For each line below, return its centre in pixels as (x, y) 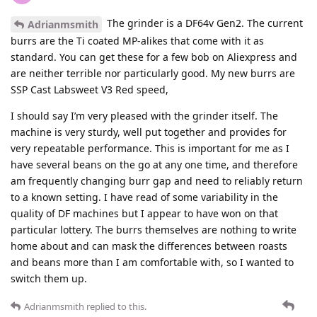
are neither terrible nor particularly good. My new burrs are (153, 73)
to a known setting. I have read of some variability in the (144, 197)
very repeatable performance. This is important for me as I (150, 148)
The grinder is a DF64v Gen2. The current (203, 23)
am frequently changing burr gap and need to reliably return (157, 180)
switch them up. (49, 278)
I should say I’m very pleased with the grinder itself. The (144, 115)
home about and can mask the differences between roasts (149, 246)
